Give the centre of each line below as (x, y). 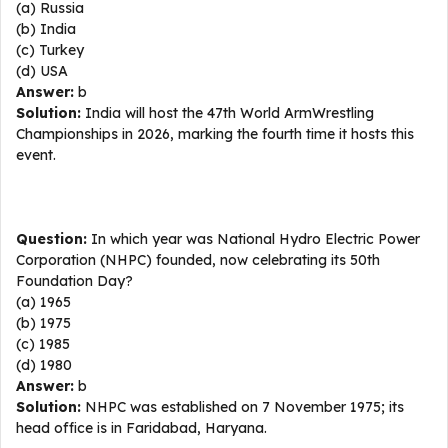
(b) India (46, 29)
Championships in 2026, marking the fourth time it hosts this (215, 134)
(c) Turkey (50, 50)
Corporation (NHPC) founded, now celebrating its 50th (198, 260)
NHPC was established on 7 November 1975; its (242, 407)
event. (36, 155)
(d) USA (42, 71)
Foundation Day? (74, 281)
